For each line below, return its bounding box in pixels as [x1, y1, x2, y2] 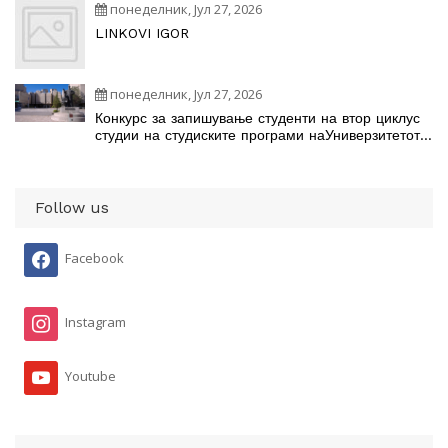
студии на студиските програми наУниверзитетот [95, 127, 420, 143]
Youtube [65, 367, 116, 386]
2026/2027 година [95, 161, 219, 177]
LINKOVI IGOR [95, 25, 189, 41]
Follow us [35, 198, 109, 217]
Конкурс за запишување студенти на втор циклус [95, 110, 420, 126]
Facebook [65, 249, 124, 268]
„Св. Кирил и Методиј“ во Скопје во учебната [95, 144, 397, 160]
